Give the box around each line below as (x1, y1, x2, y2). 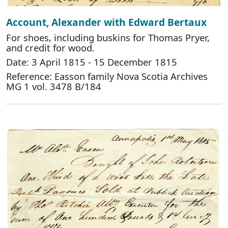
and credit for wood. (6, 41, 95, 54)
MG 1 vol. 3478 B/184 (6, 80, 101, 93)
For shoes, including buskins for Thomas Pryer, (6, 31, 210, 44)
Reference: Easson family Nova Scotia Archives (6, 70, 208, 83)
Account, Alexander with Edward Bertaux (6, 15, 207, 30)
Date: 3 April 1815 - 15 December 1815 (6, 55, 177, 69)
